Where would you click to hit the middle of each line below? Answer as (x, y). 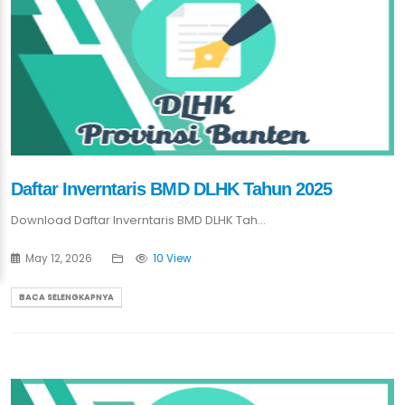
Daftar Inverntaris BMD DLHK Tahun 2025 (171, 189)
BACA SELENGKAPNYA (66, 297)
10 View (172, 259)
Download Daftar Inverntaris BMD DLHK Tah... (138, 221)
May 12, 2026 (57, 259)
